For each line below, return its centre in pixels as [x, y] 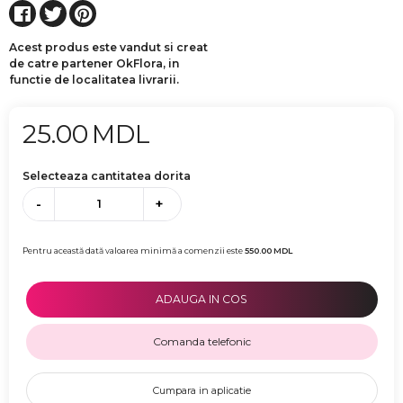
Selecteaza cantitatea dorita [107, 175]
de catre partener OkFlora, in [94, 63]
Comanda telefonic [201, 342]
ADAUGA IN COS [201, 300]
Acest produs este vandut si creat [108, 47]
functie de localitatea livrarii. [94, 79]
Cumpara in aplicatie [201, 391]
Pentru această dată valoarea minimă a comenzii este [134, 251]
